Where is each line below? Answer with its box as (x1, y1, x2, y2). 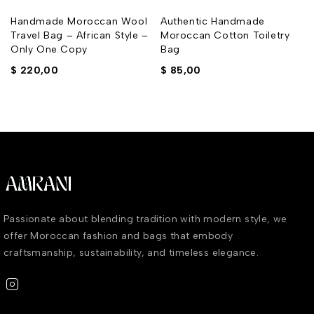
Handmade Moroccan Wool (11, 15, 148, 27)
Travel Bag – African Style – (11, 29, 149, 41)
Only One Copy (11, 43, 88, 55)
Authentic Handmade (161, 15, 265, 27)
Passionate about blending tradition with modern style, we (4, 213, 287, 226)
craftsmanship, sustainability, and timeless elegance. (4, 247, 259, 259)
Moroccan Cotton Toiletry (161, 29, 290, 41)
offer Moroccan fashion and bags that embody (4, 230, 233, 243)
